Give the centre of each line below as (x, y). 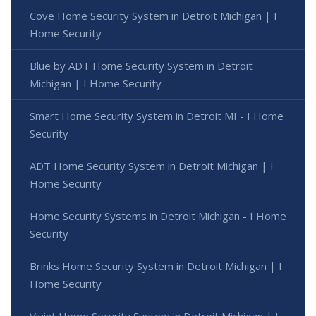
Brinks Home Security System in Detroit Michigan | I (156, 266)
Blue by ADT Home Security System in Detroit (141, 65)
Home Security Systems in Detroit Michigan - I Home (158, 215)
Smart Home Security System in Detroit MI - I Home (157, 115)
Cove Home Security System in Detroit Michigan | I (153, 15)
